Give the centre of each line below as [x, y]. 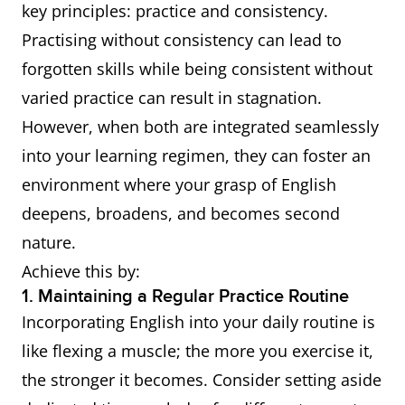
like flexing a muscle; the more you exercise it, [198, 351]
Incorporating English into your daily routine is [198, 322]
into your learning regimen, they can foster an [196, 155]
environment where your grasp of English [179, 184]
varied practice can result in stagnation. [172, 98]
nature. [49, 242]
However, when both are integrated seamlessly [200, 127]
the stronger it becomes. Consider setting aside [202, 380]
